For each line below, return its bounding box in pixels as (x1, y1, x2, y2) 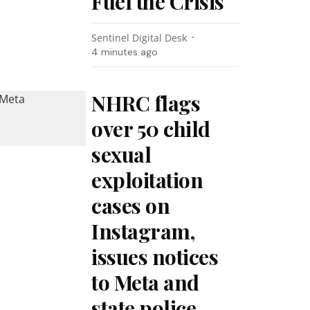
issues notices (91, 243, 219, 271)
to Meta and (91, 268, 199, 296)
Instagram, (91, 217, 195, 245)
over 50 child (91, 115, 210, 143)
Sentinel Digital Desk (91, 31, 188, 44)
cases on (91, 192, 170, 219)
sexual (91, 140, 152, 168)
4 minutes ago (91, 46, 158, 58)
